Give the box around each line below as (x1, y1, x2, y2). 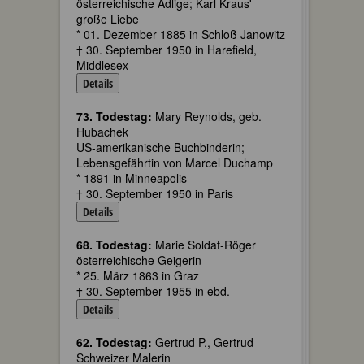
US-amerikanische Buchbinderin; (76, 139, 245, 155)
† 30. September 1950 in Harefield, (76, 41, 257, 58)
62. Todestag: (76, 334, 152, 350)
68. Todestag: (76, 236, 152, 253)
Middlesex (76, 57, 128, 73)
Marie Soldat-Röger (152, 236, 256, 253)
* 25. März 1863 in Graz (76, 267, 199, 284)
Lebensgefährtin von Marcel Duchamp (76, 154, 273, 171)
